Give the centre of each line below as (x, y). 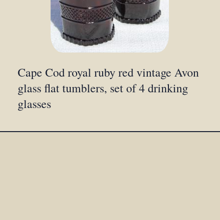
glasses (35, 104)
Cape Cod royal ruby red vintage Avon (109, 72)
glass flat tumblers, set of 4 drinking (103, 88)
